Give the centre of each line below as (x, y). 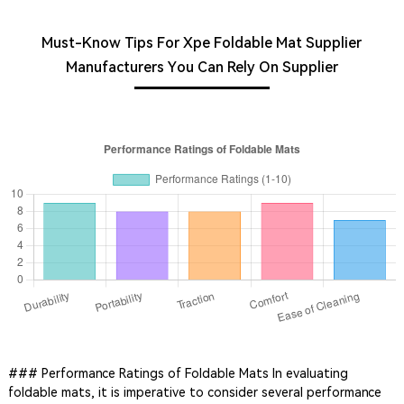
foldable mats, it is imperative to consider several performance (194, 393)
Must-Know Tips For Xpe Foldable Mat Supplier (202, 43)
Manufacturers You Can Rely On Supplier (202, 68)
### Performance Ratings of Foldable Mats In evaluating (178, 374)
